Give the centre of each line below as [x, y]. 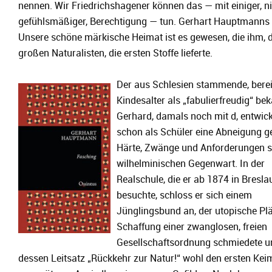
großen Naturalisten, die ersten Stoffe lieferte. [115, 53]
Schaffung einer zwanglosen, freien [192, 227]
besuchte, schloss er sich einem [184, 195]
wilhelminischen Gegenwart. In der [191, 164]
